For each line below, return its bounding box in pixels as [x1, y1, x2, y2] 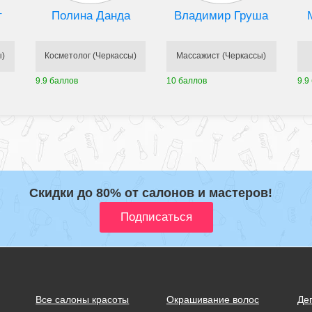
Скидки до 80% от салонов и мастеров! [29, 185, 272, 200]
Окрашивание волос [166, 293, 259, 305]
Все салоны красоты [36, 293, 130, 305]
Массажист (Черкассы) [176, 51, 267, 61]
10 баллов [166, 75, 207, 86]
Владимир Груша [174, 8, 269, 22]
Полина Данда [51, 8, 130, 22]
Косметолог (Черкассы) [45, 51, 137, 61]
